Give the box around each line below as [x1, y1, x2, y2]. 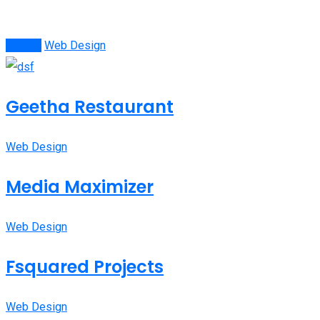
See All [6, 39, 41, 53]
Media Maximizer [6, 175, 154, 199]
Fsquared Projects [6, 255, 164, 279]
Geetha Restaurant [6, 95, 174, 119]
